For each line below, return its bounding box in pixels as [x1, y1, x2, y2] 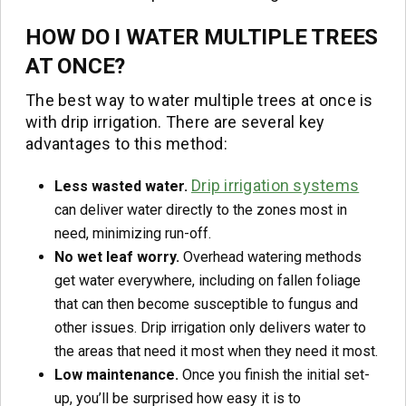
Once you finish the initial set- [179, 365, 370, 383]
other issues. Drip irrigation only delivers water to [54, 318, 366, 336]
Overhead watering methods [179, 247, 362, 266]
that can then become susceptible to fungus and [54, 295, 358, 313]
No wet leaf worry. [54, 247, 179, 266]
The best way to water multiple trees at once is [25, 91, 373, 111]
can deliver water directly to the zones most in [54, 200, 347, 218]
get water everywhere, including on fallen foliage [54, 271, 361, 289]
